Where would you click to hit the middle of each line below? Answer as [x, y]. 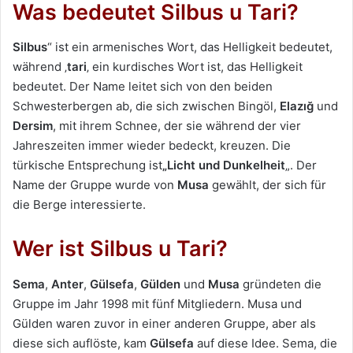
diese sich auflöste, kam [81, 343]
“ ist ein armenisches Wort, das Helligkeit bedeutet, [190, 47]
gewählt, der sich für [268, 185]
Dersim [33, 126]
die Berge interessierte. [79, 205]
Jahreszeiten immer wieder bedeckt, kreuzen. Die [152, 146]
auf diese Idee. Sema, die [266, 343]
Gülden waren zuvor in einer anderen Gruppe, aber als [164, 323]
